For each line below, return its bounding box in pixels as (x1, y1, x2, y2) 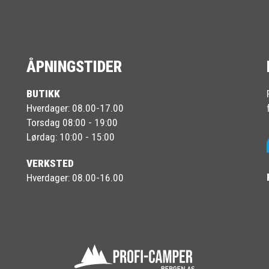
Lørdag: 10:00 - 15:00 (26, 131, 115, 144)
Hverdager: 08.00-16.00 (26, 172, 124, 184)
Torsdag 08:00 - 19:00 (26, 116, 118, 129)
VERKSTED (26, 157, 74, 170)
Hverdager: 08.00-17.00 (26, 102, 124, 115)
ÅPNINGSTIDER (26, 58, 122, 76)
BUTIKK (26, 88, 60, 100)
